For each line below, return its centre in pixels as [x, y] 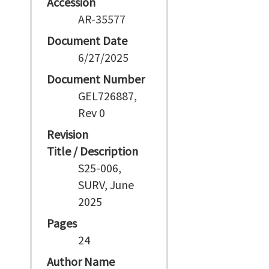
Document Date [87, 41]
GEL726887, [108, 96]
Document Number [96, 79]
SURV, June [106, 185]
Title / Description [92, 151]
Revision [68, 134]
